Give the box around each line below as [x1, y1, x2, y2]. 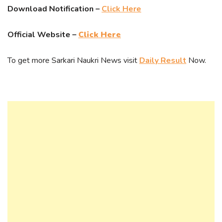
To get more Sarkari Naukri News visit [7, 55, 139, 66]
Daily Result [139, 55, 186, 66]
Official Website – [7, 29, 78, 40]
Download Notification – [7, 3, 102, 14]
